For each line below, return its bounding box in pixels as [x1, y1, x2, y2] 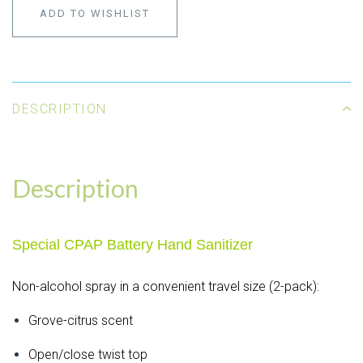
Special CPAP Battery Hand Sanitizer [12, 236, 257, 253]
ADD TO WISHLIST [40, 6, 150, 19]
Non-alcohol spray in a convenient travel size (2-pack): [12, 278, 319, 294]
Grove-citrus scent [28, 312, 133, 328]
